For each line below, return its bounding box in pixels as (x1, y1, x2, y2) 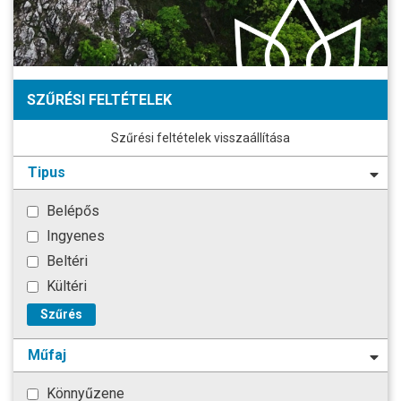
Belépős (43, 201, 99, 219)
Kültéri (43, 277, 87, 294)
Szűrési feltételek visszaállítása (111, 130, 290, 145)
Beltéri (43, 252, 88, 269)
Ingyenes (43, 226, 105, 244)
